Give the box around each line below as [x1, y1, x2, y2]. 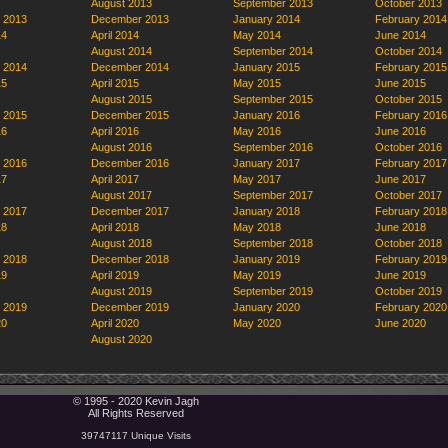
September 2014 [233, 45, 313, 57]
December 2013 [91, 13, 169, 25]
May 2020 [233, 317, 281, 329]
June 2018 [375, 221, 426, 233]
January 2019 [233, 253, 300, 265]
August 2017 [91, 189, 152, 201]
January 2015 [233, 61, 300, 73]
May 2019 [233, 269, 281, 281]
